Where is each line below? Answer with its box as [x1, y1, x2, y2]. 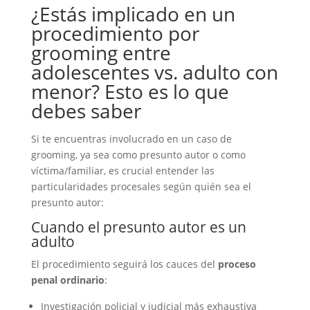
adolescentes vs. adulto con [30, 59, 278, 85]
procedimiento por [30, 20, 199, 46]
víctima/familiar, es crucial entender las [30, 164, 215, 177]
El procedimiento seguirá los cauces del [30, 257, 218, 271]
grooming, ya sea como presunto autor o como [30, 148, 246, 161]
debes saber [30, 98, 141, 124]
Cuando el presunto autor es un [30, 217, 246, 237]
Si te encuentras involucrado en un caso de [30, 132, 232, 145]
